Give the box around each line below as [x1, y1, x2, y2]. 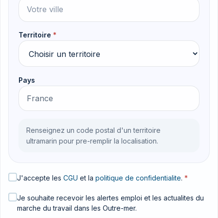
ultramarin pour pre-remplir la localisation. [26, 136, 158, 145]
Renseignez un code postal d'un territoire [26, 126, 161, 134]
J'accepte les [17, 173, 63, 182]
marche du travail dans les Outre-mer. [17, 203, 137, 212]
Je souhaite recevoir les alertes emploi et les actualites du [17, 193, 204, 202]
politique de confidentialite [95, 173, 181, 182]
